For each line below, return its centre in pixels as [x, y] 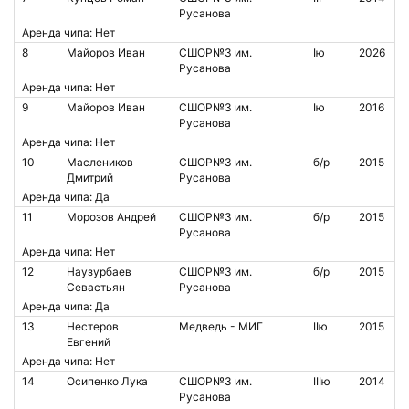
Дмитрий [90, 178]
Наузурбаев [99, 272]
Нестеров [93, 326]
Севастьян [96, 287]
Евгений [89, 342]
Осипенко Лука [107, 381]
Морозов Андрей [111, 217]
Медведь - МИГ [221, 326]
